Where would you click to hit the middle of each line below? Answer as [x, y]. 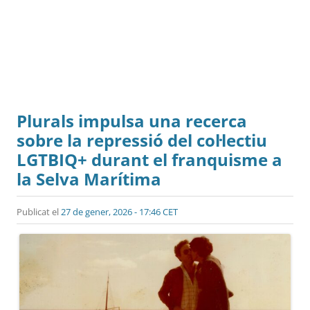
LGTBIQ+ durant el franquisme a [149, 159]
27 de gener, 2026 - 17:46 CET [119, 211]
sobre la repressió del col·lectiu [142, 140]
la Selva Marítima [89, 179]
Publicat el [39, 211]
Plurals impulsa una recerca [132, 120]
